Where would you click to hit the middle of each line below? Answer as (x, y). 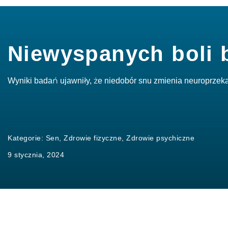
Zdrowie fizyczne (93, 138)
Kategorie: (27, 138)
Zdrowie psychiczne (160, 138)
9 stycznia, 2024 (36, 155)
